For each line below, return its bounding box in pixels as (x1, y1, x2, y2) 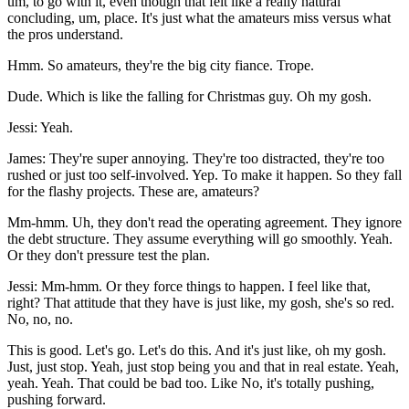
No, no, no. (7, 311, 73, 328)
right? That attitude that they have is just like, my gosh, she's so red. (7, 295, 394, 311)
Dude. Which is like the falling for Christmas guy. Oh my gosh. (7, 89, 372, 105)
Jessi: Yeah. (7, 120, 73, 136)
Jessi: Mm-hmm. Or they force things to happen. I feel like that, (7, 278, 371, 295)
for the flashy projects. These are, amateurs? (7, 184, 259, 200)
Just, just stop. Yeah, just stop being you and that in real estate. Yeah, (7, 359, 399, 375)
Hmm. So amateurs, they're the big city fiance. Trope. (7, 58, 314, 74)
